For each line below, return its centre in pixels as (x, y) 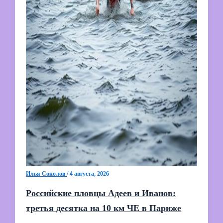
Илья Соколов (47, 173)
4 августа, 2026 (90, 173)
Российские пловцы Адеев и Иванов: (101, 193)
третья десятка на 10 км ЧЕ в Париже (104, 208)
